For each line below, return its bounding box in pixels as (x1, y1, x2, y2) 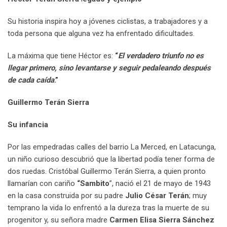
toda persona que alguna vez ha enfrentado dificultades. (8, 29, 195, 39)
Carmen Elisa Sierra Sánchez (109, 215, 214, 225)
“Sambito (77, 179, 109, 188)
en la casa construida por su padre (8, 191, 125, 201)
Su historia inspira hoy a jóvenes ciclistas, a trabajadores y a (8, 17, 208, 26)
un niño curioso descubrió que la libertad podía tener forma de (8, 155, 215, 164)
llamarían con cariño (8, 179, 77, 188)
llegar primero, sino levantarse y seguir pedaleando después (8, 63, 211, 73)
